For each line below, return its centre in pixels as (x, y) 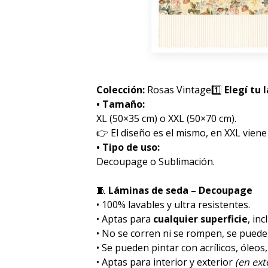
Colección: (122, 89)
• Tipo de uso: (128, 147)
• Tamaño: (121, 104)
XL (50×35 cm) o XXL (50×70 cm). (167, 118)
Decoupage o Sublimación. (156, 161)
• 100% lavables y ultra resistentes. (173, 204)
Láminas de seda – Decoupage (179, 190)
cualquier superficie (201, 219)
